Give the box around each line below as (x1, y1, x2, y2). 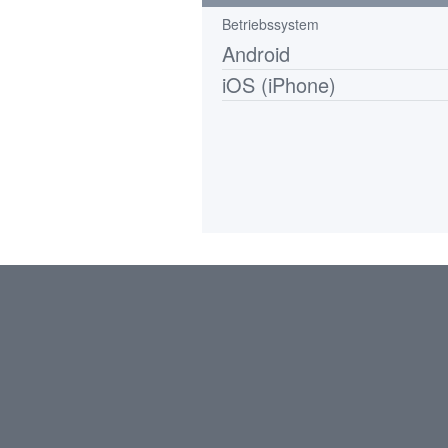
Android (222, 39, 290, 68)
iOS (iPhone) (222, 70, 336, 99)
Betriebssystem (222, 14, 319, 34)
